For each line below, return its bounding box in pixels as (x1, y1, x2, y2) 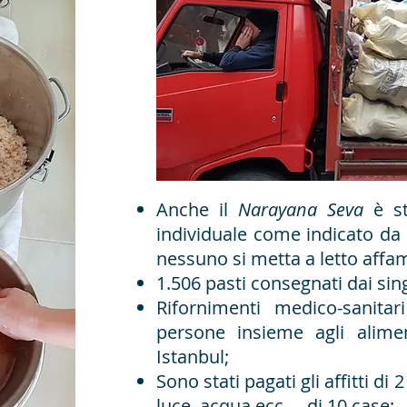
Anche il (156, 197, 238, 222)
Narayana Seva (238, 197, 363, 222)
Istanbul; (156, 344, 229, 369)
